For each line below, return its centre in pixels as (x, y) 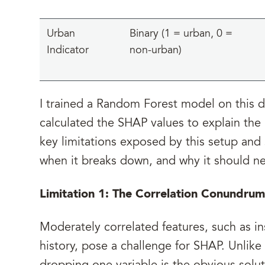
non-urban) (156, 51)
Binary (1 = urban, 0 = (181, 34)
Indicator (68, 51)
